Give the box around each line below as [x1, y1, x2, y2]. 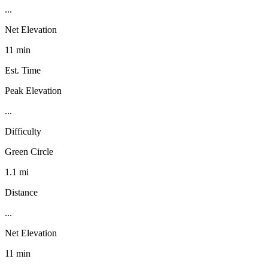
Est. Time [5, 65, 41, 75]
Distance [5, 187, 38, 197]
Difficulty [5, 126, 41, 136]
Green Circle [5, 146, 53, 157]
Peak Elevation [5, 85, 62, 96]
